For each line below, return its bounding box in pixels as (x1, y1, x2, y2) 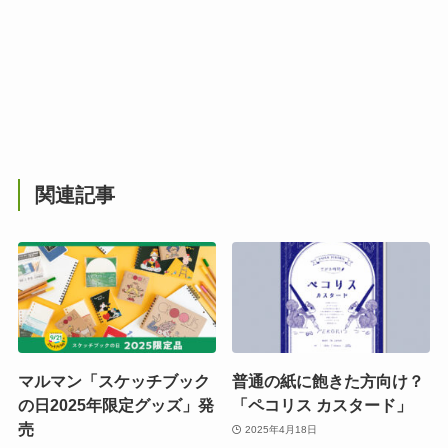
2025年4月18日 (244, 423, 317, 435)
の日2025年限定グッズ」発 (17, 396, 214, 415)
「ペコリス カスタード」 (232, 396, 413, 415)
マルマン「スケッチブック (17, 372, 210, 391)
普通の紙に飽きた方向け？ (232, 372, 425, 391)
